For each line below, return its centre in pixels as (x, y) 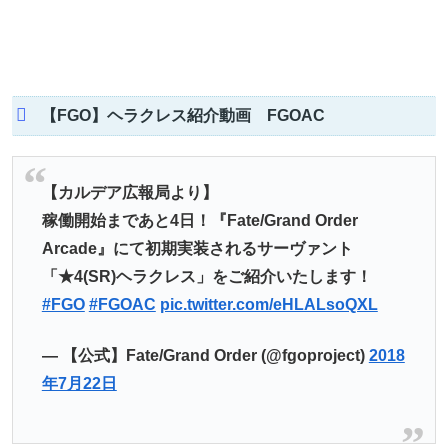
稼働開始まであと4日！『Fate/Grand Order (199, 221)
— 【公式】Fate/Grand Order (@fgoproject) (205, 355)
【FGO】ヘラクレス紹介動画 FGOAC (182, 116)
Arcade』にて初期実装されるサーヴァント (197, 249)
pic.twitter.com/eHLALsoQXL (268, 305)
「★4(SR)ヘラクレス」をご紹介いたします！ (206, 277)
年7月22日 (79, 383)
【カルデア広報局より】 (129, 193)
